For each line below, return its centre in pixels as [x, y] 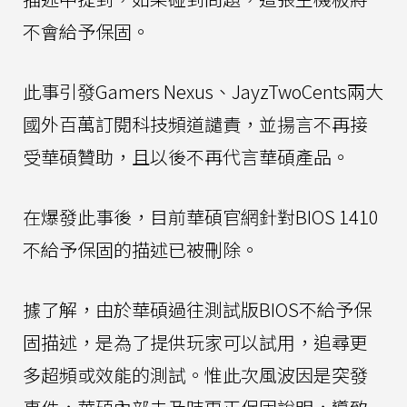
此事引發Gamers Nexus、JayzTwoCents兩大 [203, 91]
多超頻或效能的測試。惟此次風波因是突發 [195, 374]
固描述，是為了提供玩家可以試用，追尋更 [195, 342]
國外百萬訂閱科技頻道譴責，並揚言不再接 [195, 124]
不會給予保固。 [86, 31]
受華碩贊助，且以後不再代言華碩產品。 [186, 156]
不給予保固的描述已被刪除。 [141, 249]
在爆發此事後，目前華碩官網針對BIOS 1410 [201, 216]
